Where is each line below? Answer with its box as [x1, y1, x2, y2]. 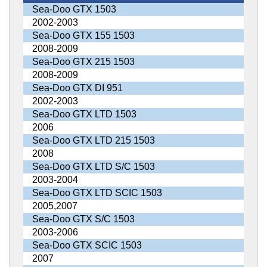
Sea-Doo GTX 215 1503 [32, 57, 135, 67]
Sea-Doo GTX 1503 [32, 4, 116, 15]
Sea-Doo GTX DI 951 [32, 83, 123, 94]
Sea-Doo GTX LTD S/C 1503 [32, 162, 155, 172]
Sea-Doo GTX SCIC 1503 [32, 240, 142, 251]
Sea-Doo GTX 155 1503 [32, 30, 135, 41]
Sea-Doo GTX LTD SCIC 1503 [32, 188, 162, 198]
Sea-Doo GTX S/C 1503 [32, 214, 135, 225]
